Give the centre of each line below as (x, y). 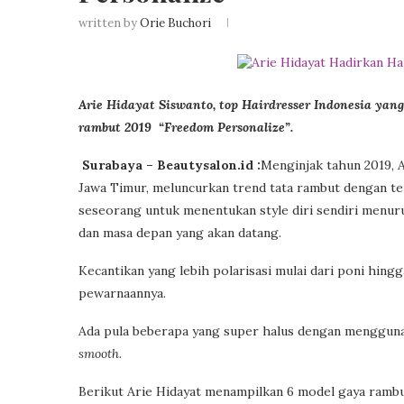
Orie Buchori (175, 23)
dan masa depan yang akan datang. (180, 233)
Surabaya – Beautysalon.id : (170, 165)
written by (109, 23)
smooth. (100, 353)
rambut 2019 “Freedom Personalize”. (186, 127)
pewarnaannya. (122, 293)
